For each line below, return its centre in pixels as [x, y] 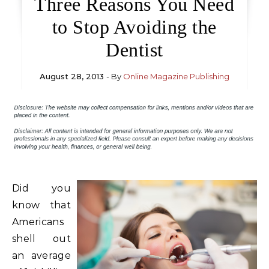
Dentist [134, 50]
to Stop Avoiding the [134, 27]
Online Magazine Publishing [176, 76]
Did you [41, 188]
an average [41, 255]
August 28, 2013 [71, 76]
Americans [38, 222]
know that [41, 205]
